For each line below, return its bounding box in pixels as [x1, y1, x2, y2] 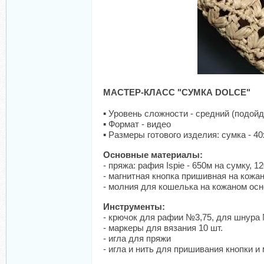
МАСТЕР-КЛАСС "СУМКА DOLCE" [103, 87, 250, 97]
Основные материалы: [103, 150, 203, 160]
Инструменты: [103, 202, 165, 212]
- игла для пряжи [103, 233, 171, 243]
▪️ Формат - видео [103, 119, 171, 129]
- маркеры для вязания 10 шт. [103, 223, 223, 233]
